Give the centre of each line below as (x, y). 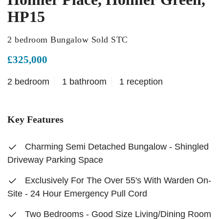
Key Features (35, 119)
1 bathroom (84, 82)
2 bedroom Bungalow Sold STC (68, 40)
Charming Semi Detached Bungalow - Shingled (116, 147)
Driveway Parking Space (55, 160)
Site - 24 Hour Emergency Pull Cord (77, 194)
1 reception (141, 82)
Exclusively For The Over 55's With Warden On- (117, 180)
